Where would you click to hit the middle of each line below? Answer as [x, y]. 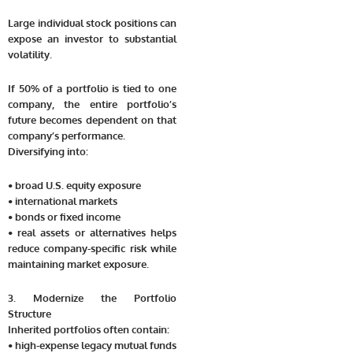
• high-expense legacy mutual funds [92, 345]
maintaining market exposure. [78, 264]
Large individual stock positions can [92, 23]
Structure [30, 313]
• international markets [63, 201]
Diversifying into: [48, 152]
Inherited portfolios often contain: [89, 329]
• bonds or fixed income [64, 216]
